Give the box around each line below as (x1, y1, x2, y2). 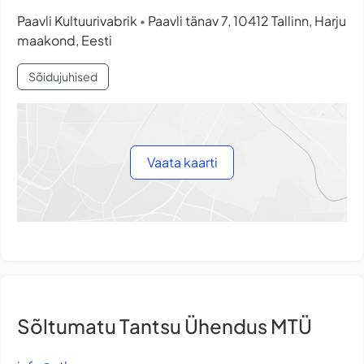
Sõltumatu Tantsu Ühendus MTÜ (17, 313, 312, 338)
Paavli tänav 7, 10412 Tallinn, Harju (145, 12, 346, 30)
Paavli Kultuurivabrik (17, 12, 140, 30)
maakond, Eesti (17, 32, 112, 50)
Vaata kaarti (146, 153, 218, 171)
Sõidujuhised (28, 69, 97, 84)
